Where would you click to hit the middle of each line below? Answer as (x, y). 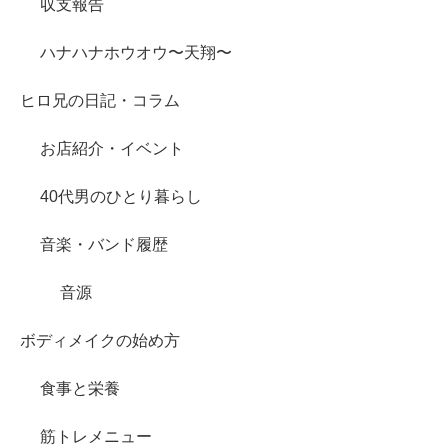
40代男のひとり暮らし (121, 196)
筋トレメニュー (96, 436)
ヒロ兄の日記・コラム (100, 100)
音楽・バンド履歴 (104, 244)
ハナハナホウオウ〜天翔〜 (136, 52)
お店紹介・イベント (112, 148)
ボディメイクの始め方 (100, 340)
